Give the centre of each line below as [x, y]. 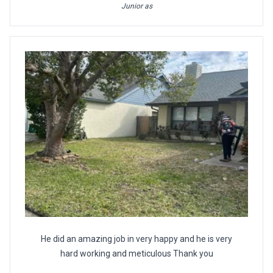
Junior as [136, 6]
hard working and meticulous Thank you [136, 253]
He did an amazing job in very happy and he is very [136, 239]
